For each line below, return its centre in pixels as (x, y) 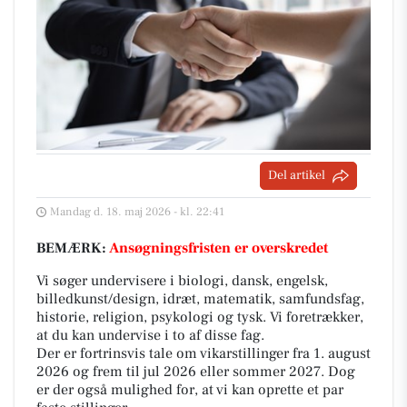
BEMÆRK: (73, 248)
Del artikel (297, 175)
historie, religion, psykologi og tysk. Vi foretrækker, (200, 317)
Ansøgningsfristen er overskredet (218, 248)
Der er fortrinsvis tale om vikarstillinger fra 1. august (203, 353)
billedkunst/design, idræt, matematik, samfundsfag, (200, 299)
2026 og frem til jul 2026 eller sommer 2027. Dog (196, 372)
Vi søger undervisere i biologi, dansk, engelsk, (182, 281)
